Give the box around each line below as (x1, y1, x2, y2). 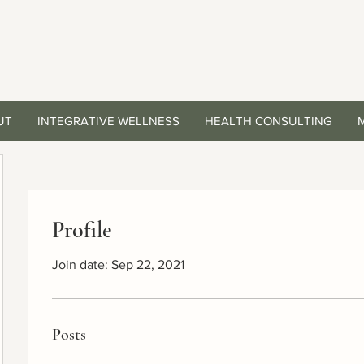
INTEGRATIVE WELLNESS (37, 114, 180, 128)
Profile (52, 216, 112, 244)
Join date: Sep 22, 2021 (52, 258, 184, 271)
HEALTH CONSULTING (204, 114, 332, 128)
